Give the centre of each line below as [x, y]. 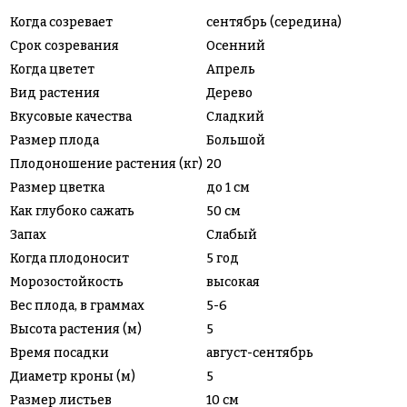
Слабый [232, 234]
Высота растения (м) [76, 329]
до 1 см [228, 187]
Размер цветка [57, 187]
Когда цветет [52, 69]
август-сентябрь [260, 352]
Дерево [229, 93]
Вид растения [55, 93]
